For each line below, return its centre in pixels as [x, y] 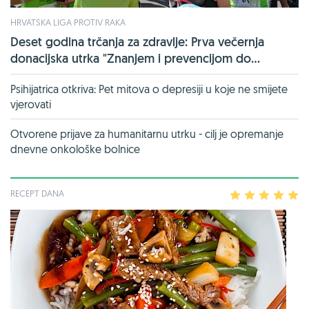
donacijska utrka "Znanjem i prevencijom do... [135, 58]
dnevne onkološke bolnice [75, 149]
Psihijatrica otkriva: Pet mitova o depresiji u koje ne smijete [149, 89]
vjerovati [31, 104]
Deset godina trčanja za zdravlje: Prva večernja [137, 41]
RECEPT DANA [37, 193]
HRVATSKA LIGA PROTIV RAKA [68, 22]
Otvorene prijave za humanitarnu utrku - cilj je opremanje [147, 133]
